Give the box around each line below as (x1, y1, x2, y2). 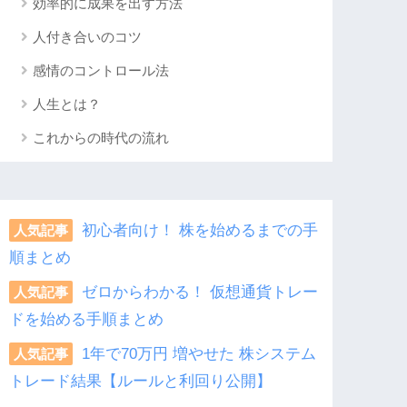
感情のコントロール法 (33, 63, 170, 79)
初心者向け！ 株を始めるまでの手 (82, 221, 319, 239)
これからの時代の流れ (33, 130, 170, 146)
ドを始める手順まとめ (9, 310, 164, 328)
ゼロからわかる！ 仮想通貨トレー (82, 283, 319, 301)
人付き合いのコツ (33, 29, 143, 45)
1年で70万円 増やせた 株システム (82, 345, 317, 363)
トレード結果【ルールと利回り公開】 (9, 372, 273, 391)
